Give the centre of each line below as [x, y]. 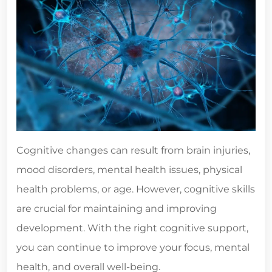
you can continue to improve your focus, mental [133, 247]
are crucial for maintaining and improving [117, 208]
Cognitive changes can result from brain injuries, [133, 150]
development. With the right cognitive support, [132, 228]
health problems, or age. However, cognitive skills [136, 189]
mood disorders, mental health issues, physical [129, 169]
